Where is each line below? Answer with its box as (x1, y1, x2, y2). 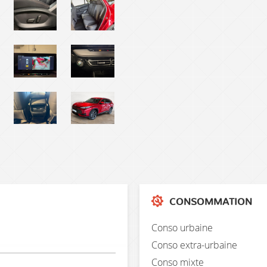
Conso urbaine (151, 221, 213, 234)
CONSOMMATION (166, 197, 252, 207)
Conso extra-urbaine (151, 238, 237, 252)
